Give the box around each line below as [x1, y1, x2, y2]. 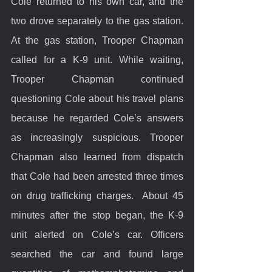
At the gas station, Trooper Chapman [11, 35, 183, 46]
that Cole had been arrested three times [11, 171, 183, 182]
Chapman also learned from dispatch [11, 151, 183, 162]
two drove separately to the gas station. [11, 15, 183, 26]
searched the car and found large [11, 248, 183, 259]
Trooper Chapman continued [11, 73, 183, 84]
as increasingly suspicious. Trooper [11, 132, 183, 143]
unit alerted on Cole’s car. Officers [11, 229, 183, 240]
